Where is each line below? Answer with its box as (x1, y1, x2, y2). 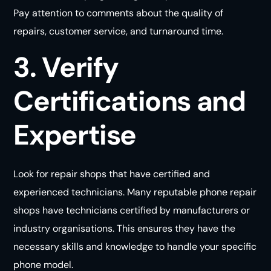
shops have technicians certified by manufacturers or (13, 203, 250, 217)
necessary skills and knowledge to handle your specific (13, 240, 257, 253)
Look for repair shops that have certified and (13, 167, 211, 180)
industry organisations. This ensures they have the (13, 221, 236, 235)
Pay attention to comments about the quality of (13, 6, 224, 19)
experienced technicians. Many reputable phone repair (13, 185, 257, 198)
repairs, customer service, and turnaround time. (13, 24, 224, 38)
